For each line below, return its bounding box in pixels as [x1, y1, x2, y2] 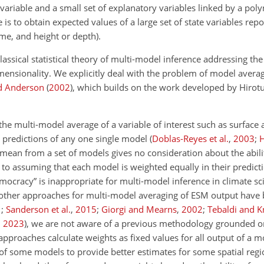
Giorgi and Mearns [101, 203, 177, 215]
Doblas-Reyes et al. [152, 133, 229, 144]
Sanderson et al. [6, 203, 71, 215]
